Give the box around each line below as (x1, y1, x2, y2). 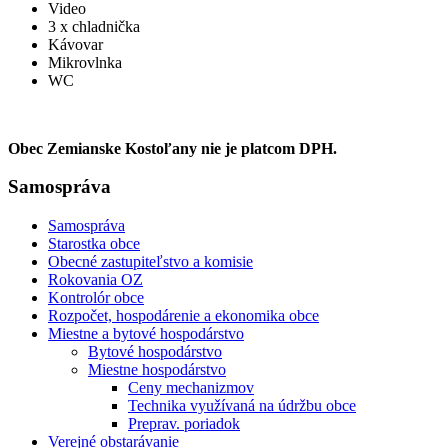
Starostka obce (48, 235, 140, 253)
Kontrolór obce (48, 289, 144, 307)
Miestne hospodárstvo (88, 361, 226, 379)
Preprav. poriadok (128, 415, 240, 433)
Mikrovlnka (48, 53, 122, 71)
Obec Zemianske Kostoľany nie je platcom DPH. (8, 139, 337, 157)
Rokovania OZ (48, 271, 143, 289)
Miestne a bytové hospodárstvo (48, 325, 244, 343)
